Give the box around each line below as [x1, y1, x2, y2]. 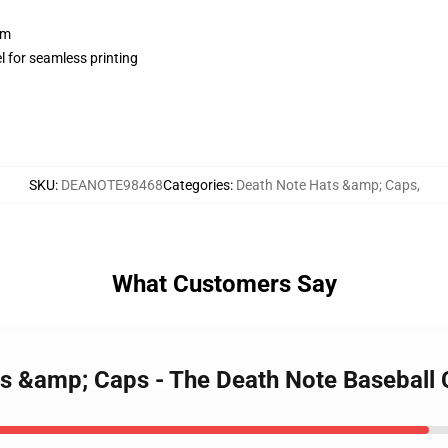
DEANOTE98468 [60, 177, 163, 193]
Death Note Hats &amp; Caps [235, 177, 417, 193]
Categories [162, 177, 230, 193]
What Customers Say [111, 270, 337, 298]
